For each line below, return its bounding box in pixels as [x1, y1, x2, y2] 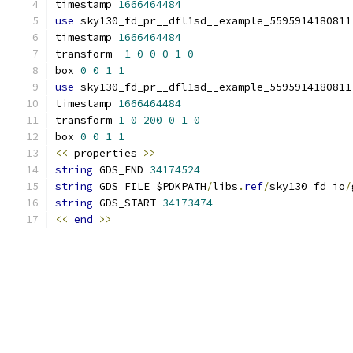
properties [68, 147, 143, 160]
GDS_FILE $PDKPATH [93, 180, 206, 193]
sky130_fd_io [269, 180, 345, 193]
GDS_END [93, 163, 150, 176]
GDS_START [93, 196, 162, 210]
